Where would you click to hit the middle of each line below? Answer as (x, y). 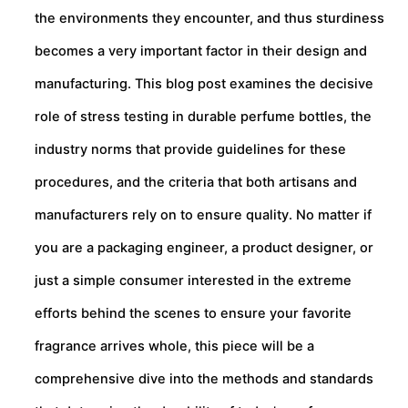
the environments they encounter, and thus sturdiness (209, 18)
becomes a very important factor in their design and (201, 51)
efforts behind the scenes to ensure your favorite (193, 313)
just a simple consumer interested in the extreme (193, 280)
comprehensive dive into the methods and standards (204, 379)
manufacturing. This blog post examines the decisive (204, 84)
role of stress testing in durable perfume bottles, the (203, 117)
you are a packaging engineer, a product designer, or (204, 248)
